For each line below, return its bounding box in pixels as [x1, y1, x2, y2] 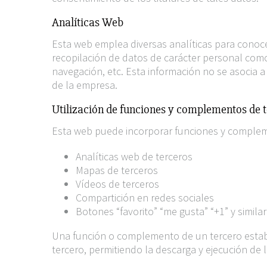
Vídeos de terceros [76, 177, 159, 191]
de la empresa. [52, 78, 117, 92]
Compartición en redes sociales [76, 191, 214, 204]
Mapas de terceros [76, 163, 158, 177]
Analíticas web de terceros [76, 150, 193, 163]
